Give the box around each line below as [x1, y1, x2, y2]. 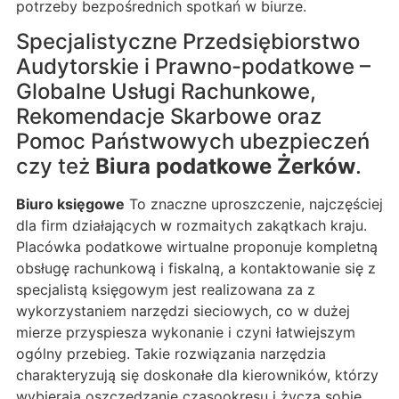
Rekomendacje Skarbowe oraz [16, 103, 322, 130]
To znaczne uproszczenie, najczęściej [125, 195, 383, 214]
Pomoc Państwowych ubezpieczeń [16, 128, 370, 155]
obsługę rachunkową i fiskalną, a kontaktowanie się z [16, 259, 376, 278]
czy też [16, 153, 95, 180]
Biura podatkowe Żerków [95, 153, 355, 180]
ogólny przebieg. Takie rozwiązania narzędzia [16, 345, 326, 363]
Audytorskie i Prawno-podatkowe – [16, 53, 370, 80]
